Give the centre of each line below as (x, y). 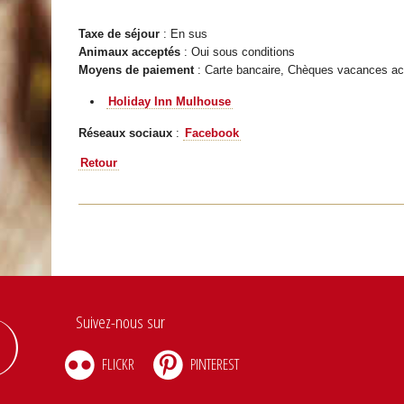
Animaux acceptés (130, 51)
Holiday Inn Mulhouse (170, 101)
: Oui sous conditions (238, 51)
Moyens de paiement (137, 69)
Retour (99, 162)
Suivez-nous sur (121, 321)
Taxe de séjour (119, 33)
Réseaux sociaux (126, 133)
